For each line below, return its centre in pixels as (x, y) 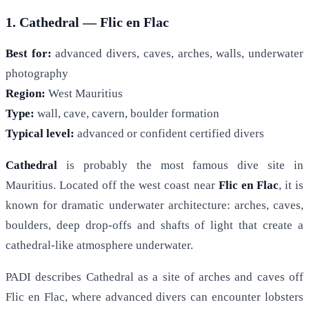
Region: (26, 94)
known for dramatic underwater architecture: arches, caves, (154, 206)
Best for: (29, 54)
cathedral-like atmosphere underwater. (99, 246)
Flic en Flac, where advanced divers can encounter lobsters (154, 297)
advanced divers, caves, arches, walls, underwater (178, 54)
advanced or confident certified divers (169, 134)
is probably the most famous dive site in (180, 166)
